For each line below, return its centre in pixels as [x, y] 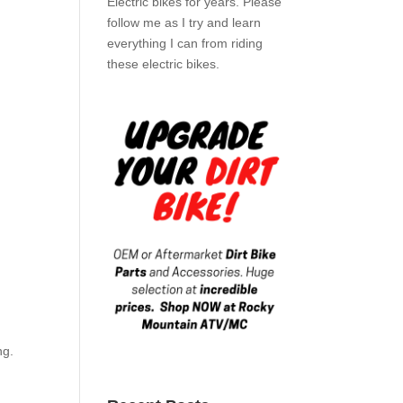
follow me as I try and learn [184, 22]
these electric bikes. [164, 64]
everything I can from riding [185, 43]
